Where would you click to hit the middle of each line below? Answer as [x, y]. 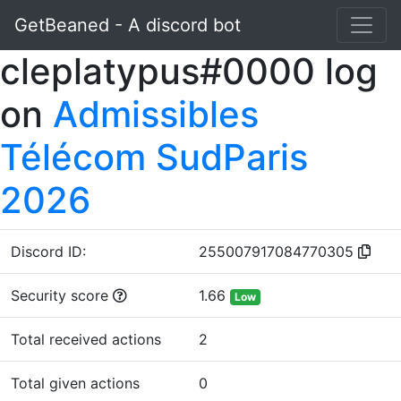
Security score [62, 295]
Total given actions [75, 383]
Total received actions [86, 339]
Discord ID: [48, 252]
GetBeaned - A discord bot [128, 25]
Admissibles [156, 114]
